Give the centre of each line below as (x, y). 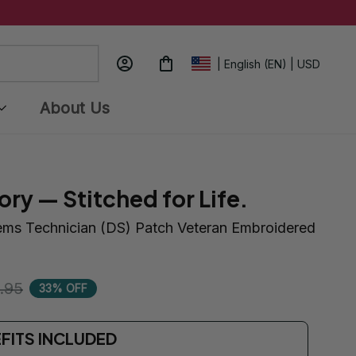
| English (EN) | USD (269, 64)
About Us (74, 108)
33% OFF (63, 288)
